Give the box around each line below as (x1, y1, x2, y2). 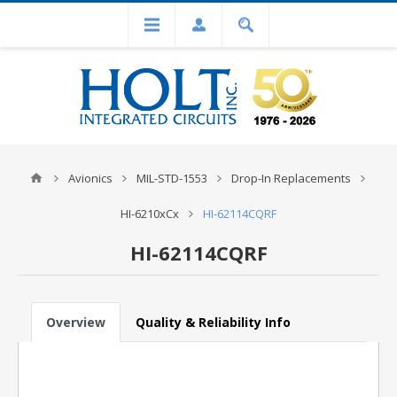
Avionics (67, 170, 113, 186)
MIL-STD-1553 (136, 170, 207, 186)
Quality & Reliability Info (136, 314, 291, 331)
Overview (46, 314, 105, 331)
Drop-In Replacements (230, 170, 351, 186)
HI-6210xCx (121, 206, 179, 222)
